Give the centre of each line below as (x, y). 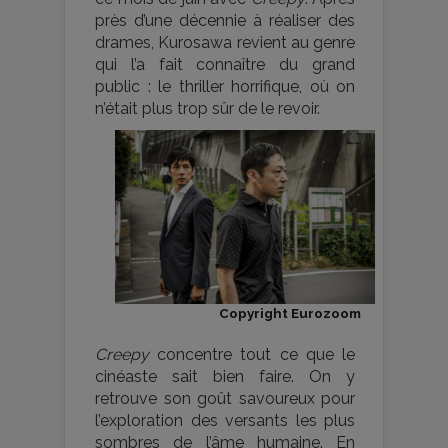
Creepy (122, 354)
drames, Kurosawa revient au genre (225, 43)
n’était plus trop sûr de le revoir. (207, 109)
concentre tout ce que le (252, 354)
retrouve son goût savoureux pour (225, 398)
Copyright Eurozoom (290, 312)
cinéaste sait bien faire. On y (225, 376)
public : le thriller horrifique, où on (225, 87)
